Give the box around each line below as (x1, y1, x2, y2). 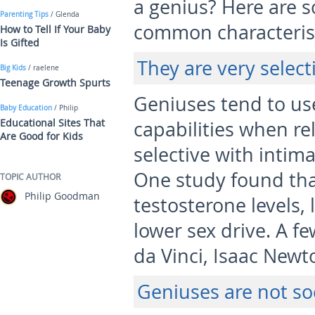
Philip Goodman (25, 189, 100, 202)
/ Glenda (49, 10, 79, 19)
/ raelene (26, 63, 59, 72)
